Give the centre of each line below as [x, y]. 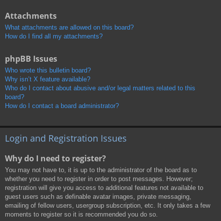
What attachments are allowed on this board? [69, 28]
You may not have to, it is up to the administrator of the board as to [101, 170]
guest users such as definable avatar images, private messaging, [98, 196]
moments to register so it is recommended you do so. [81, 214]
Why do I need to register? [55, 158]
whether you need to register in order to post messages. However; [99, 179]
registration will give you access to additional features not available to [104, 187]
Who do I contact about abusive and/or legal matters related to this [100, 88]
